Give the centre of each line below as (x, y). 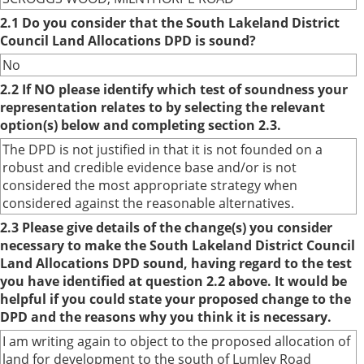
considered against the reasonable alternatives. (148, 203)
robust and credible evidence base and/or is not (149, 167)
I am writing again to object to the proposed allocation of (176, 341)
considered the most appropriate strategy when (150, 185)
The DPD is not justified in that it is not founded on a (162, 149)
